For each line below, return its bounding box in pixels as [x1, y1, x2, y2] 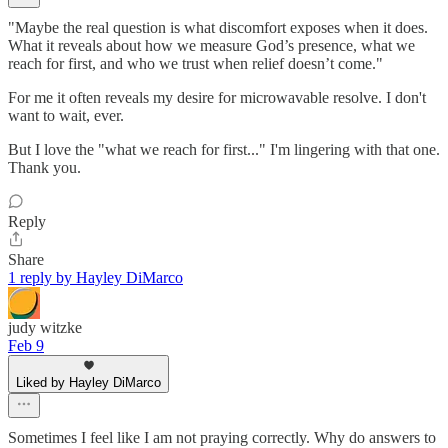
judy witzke [8, 319, 82, 337]
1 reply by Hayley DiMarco [8, 269, 183, 287]
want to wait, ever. [8, 107, 124, 125]
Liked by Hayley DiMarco [16, 375, 161, 391]
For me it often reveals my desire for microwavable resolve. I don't [8, 89, 426, 107]
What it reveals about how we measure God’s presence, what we [8, 37, 415, 55]
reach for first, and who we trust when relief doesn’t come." [8, 55, 383, 73]
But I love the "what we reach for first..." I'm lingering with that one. [8, 141, 440, 159]
